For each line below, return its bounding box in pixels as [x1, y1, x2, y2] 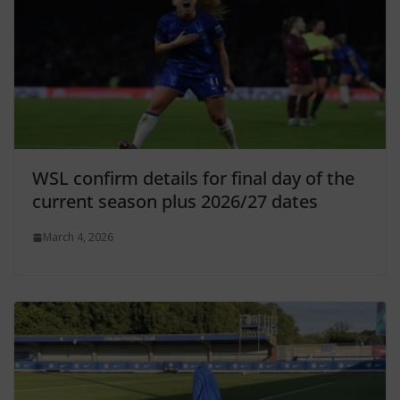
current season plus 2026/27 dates [32, 189, 318, 214]
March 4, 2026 [43, 229, 113, 246]
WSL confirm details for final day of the [32, 166, 354, 191]
